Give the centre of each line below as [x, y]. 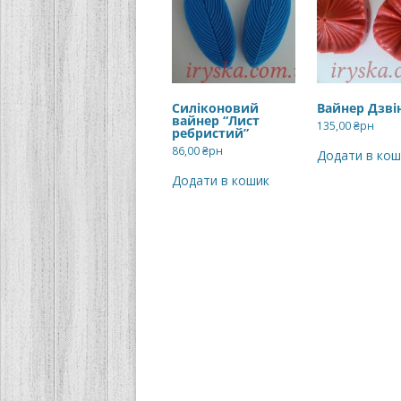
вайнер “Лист [216, 120]
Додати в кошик [221, 180]
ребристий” [210, 132]
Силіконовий [215, 107]
